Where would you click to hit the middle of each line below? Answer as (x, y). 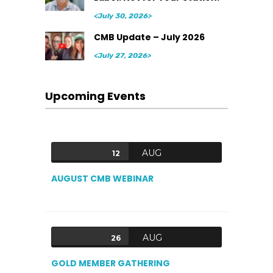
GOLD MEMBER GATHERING (111, 264)
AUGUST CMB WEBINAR (102, 179)
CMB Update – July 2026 (149, 37)
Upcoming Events (95, 96)
